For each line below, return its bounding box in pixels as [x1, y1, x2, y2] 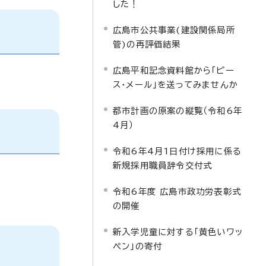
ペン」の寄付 [113, 242, 163, 251]
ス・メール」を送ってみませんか [113, 80, 238, 89]
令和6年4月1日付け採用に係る [113, 147, 242, 156]
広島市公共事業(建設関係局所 [113, 26, 235, 34]
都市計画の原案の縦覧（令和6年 [113, 106, 242, 115]
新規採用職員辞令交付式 [113, 161, 213, 170]
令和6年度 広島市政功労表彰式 [113, 187, 241, 196]
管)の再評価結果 [113, 40, 181, 49]
